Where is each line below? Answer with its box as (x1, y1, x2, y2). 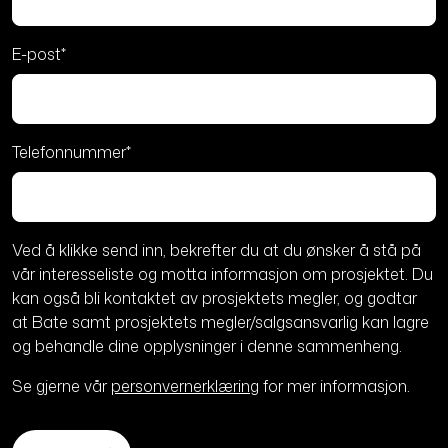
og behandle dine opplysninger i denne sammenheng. (12, 335, 402, 358)
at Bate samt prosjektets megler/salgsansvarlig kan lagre (12, 311, 429, 334)
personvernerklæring (111, 375, 259, 398)
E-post (12, 43, 61, 66)
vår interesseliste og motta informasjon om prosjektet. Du (12, 263, 433, 286)
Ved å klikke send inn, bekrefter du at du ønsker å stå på (12, 239, 421, 262)
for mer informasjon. (259, 375, 414, 398)
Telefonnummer (12, 141, 126, 164)
